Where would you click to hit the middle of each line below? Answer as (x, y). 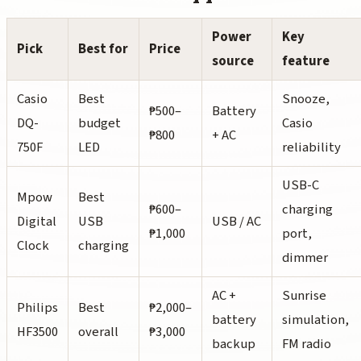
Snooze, (306, 99)
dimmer (305, 257)
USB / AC (237, 221)
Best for (103, 49)
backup (234, 344)
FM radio (307, 344)
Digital (37, 221)
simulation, (315, 320)
